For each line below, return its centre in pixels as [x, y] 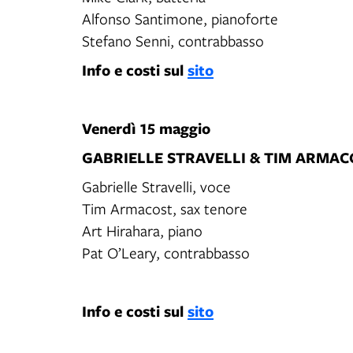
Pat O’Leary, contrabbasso [166, 253]
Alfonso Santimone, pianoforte [181, 19]
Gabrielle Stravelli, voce [158, 186]
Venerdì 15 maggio [146, 128]
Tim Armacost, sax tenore [166, 208]
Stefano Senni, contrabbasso [173, 41]
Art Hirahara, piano [143, 230]
